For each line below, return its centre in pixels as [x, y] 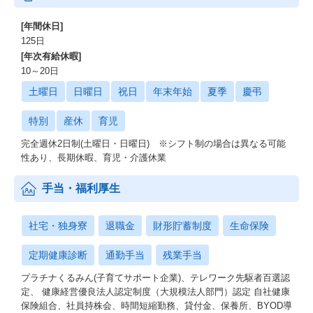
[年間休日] [42, 26]
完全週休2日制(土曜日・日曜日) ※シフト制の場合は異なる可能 [153, 144]
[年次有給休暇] [51, 56]
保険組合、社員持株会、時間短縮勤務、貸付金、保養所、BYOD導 [156, 306]
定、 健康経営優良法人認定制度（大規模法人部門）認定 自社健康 [155, 292]
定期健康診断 [58, 255]
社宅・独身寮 [58, 226]
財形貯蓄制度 [182, 226]
